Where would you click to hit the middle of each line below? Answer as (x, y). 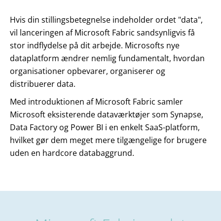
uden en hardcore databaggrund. (72, 153)
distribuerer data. (43, 84)
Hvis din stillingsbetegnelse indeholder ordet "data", (106, 19)
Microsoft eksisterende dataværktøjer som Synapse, (107, 114)
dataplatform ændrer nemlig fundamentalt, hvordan (107, 58)
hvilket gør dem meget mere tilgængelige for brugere (108, 140)
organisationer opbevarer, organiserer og (88, 71)
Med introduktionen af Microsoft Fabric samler (96, 101)
